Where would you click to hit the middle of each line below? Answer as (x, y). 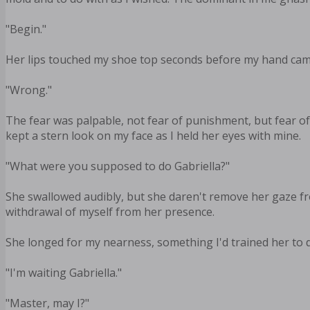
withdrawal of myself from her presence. (110, 212)
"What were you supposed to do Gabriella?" (118, 166)
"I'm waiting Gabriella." (64, 273)
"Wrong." (29, 90)
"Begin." (26, 29)
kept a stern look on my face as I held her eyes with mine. (153, 136)
